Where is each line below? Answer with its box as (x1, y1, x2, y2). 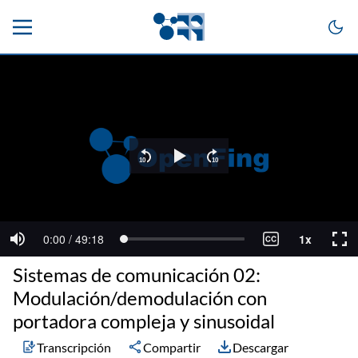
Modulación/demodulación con (13, 286, 267, 309)
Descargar (233, 339, 288, 355)
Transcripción (37, 339, 111, 355)
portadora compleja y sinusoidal (13, 309, 275, 332)
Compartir (143, 339, 201, 355)
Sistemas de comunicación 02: (13, 263, 261, 286)
